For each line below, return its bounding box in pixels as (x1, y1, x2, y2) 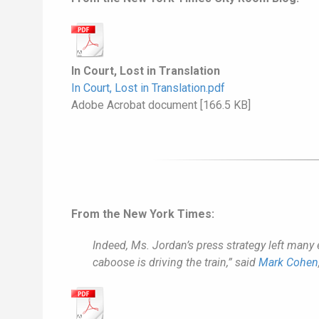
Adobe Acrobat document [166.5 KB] (71, 98, 251, 113)
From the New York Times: (71, 207, 214, 221)
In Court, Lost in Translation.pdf (71, 81, 225, 95)
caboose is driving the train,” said (93, 256, 258, 270)
